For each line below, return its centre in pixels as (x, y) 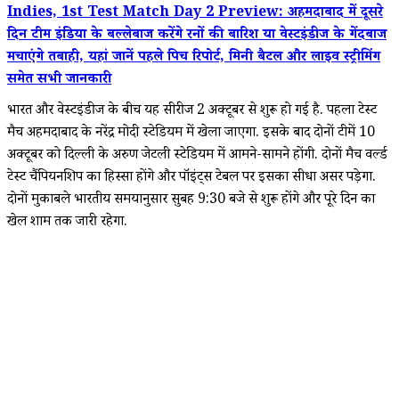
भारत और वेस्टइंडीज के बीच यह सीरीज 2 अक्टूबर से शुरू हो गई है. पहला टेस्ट (192, 111)
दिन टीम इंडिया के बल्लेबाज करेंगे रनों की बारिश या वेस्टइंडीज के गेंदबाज (197, 36)
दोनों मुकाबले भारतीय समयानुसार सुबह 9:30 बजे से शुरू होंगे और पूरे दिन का (191, 200)
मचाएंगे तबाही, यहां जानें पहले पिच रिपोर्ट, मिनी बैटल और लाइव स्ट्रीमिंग (194, 58)
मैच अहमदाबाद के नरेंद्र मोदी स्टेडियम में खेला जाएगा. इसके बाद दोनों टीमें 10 (191, 134)
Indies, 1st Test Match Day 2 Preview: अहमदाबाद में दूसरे (195, 13)
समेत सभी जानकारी (59, 80)
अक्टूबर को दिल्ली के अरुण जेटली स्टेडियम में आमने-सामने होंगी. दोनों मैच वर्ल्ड (197, 156)
